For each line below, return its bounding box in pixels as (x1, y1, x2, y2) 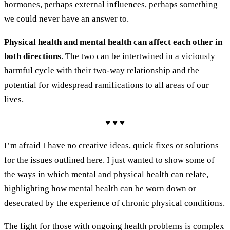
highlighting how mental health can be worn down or (4, 184, 196, 194)
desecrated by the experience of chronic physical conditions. (4, 198, 225, 208)
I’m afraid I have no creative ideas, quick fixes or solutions (4, 141, 219, 151)
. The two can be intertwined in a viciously (61, 51, 215, 62)
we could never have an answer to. (4, 14, 131, 24)
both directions (4, 51, 61, 62)
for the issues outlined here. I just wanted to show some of (4, 155, 215, 165)
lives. (4, 94, 24, 105)
